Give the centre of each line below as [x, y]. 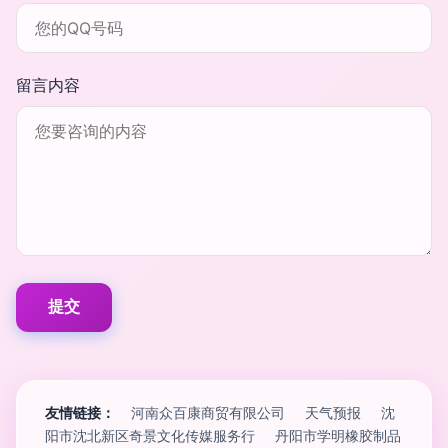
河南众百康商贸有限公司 [208, 412]
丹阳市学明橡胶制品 [338, 435]
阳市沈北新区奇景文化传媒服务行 [150, 435]
